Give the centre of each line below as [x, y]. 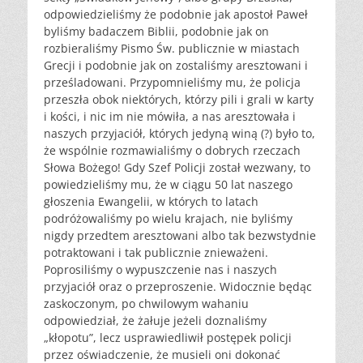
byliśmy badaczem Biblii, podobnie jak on [156, 32]
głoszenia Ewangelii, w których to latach [151, 202]
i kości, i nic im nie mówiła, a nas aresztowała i [170, 117]
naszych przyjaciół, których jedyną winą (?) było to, [179, 134]
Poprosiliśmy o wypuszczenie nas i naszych [160, 270]
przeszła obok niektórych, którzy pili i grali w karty [179, 100]
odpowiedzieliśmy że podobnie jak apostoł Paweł [176, 15]
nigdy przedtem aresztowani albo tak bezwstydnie [180, 236]
